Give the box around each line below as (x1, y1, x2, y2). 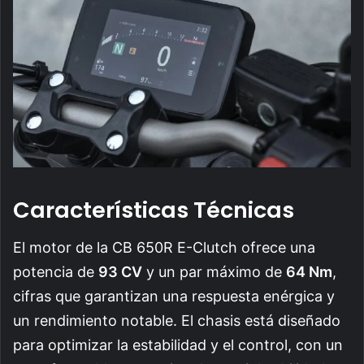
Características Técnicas (13, 194, 294, 225)
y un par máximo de (142, 263, 286, 281)
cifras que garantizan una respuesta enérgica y (13, 288, 335, 305)
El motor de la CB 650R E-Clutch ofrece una (13, 239, 315, 257)
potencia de (13, 263, 98, 281)
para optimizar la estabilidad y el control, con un (13, 336, 343, 354)
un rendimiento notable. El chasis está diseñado (13, 312, 340, 330)
